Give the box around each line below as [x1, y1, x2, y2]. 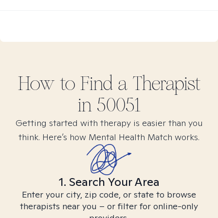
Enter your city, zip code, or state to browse [22, 189, 196, 200]
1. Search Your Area [58, 174, 160, 189]
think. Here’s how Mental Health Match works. [18, 131, 200, 143]
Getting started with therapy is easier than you [15, 117, 203, 128]
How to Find [18, 72, 118, 95]
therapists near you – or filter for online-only [20, 200, 198, 212]
